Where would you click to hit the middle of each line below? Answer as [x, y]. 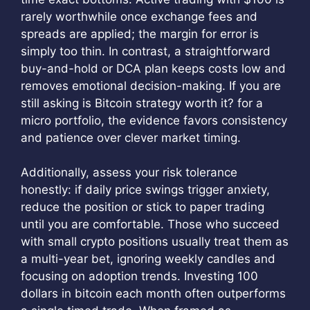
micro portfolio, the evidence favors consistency [154, 120]
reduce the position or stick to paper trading [143, 207]
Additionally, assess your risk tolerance [129, 172]
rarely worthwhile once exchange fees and [139, 16]
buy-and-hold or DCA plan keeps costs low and [153, 68]
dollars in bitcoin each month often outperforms [153, 293]
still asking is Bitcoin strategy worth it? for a [142, 103]
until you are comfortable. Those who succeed [150, 224]
